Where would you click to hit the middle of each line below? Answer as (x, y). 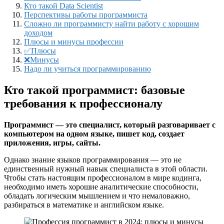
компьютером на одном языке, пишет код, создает (94, 133)
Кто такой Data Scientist (63, 5)
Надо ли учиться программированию (87, 68)
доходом (38, 32)
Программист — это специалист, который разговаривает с (110, 124)
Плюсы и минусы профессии (74, 41)
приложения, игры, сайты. (53, 142)
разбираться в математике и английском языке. (84, 204)
